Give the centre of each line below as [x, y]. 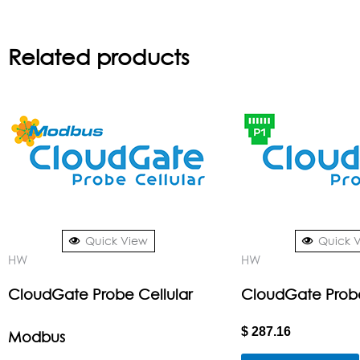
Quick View [117, 240]
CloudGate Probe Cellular [100, 295]
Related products [98, 57]
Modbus [37, 337]
